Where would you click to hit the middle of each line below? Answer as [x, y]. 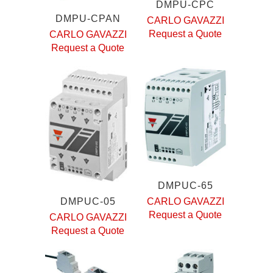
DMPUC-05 [88, 201]
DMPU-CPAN [88, 19]
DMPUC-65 [185, 185]
